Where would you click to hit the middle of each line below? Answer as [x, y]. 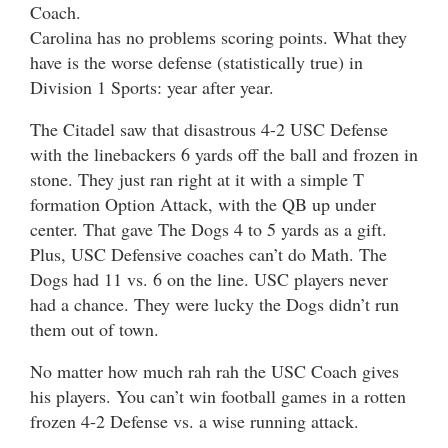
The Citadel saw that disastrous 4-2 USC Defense [209, 128]
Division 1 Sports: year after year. [152, 86]
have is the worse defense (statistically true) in [196, 61]
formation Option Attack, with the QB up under [203, 203]
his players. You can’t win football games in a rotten [218, 395]
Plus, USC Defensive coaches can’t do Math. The [208, 253]
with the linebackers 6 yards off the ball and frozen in [224, 153]
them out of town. [94, 328]
